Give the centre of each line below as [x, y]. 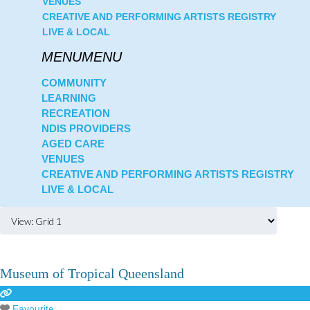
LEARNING [69, 98]
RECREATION [76, 113]
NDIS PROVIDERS [86, 128]
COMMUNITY [74, 83]
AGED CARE [73, 144]
